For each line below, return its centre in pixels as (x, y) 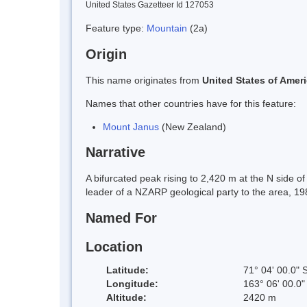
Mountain (168, 28)
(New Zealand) (193, 126)
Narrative (115, 152)
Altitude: (126, 297)
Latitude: (127, 270)
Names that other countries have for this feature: (191, 103)
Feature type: (116, 28)
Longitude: (132, 283)
